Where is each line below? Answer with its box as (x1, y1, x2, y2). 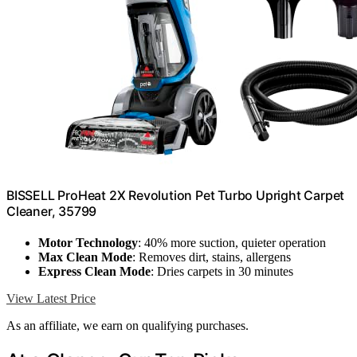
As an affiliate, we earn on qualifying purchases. (6, 319, 249, 333)
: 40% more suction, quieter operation (138, 236, 326, 250)
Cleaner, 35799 (6, 202, 97, 219)
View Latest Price (6, 292, 96, 306)
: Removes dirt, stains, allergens (132, 250, 291, 265)
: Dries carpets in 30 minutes (151, 265, 293, 279)
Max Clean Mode (38, 250, 132, 265)
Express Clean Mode (38, 265, 151, 279)
